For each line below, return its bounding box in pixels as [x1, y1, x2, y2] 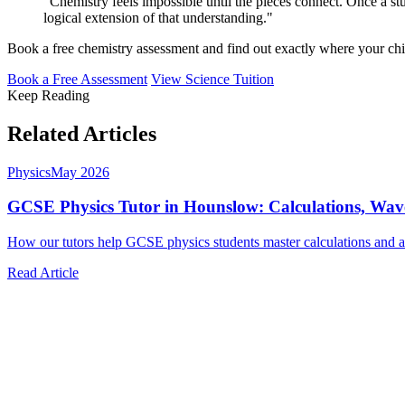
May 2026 [51, 164, 109, 180]
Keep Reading [7, 87, 89, 103]
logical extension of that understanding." [43, 9, 273, 25]
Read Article [7, 265, 79, 281]
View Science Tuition [151, 71, 274, 87]
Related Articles [7, 121, 156, 146]
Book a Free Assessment [7, 71, 147, 87]
